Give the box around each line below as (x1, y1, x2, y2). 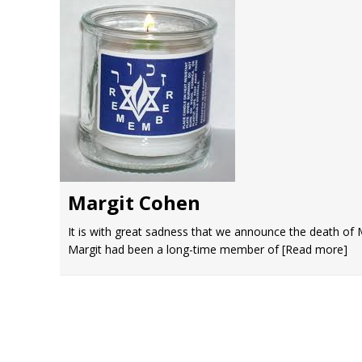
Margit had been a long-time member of (68, 242, 282, 257)
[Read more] (282, 242, 347, 257)
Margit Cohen (68, 189, 200, 216)
